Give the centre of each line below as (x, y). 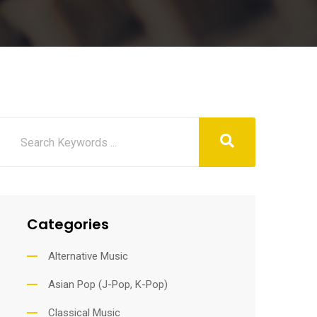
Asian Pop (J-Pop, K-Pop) (108, 284)
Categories (68, 224)
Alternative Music (88, 256)
